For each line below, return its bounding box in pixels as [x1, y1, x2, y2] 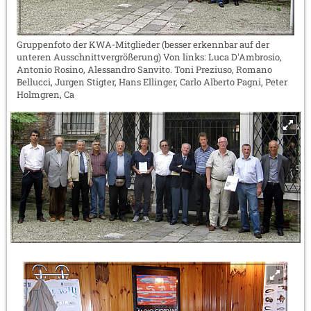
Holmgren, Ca [17, 87, 74, 101]
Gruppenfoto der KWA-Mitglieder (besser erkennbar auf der [17, 37, 269, 51]
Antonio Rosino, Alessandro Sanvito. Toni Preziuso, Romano [17, 62, 272, 76]
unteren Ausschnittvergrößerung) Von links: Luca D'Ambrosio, [17, 50, 282, 63]
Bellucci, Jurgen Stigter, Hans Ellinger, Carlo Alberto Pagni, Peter [17, 75, 287, 88]
